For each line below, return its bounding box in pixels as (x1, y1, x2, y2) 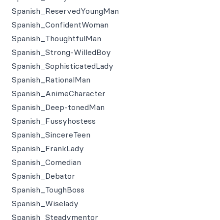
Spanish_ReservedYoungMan (12, 6, 119, 16)
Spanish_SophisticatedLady (12, 61, 113, 71)
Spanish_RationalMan (12, 75, 90, 84)
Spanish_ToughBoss (12, 185, 84, 194)
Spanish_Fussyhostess (12, 116, 96, 126)
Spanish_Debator (12, 171, 75, 181)
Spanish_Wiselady (12, 198, 79, 208)
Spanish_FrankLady (12, 143, 84, 153)
